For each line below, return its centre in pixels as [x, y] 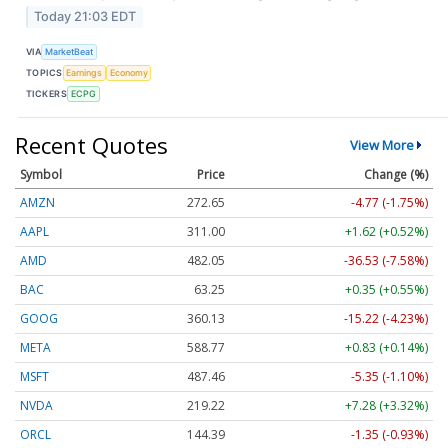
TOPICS [44, 72]
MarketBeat [69, 51]
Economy [128, 72]
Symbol [41, 175]
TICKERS [47, 93]
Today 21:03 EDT [85, 17]
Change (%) [396, 175]
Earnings [84, 72]
